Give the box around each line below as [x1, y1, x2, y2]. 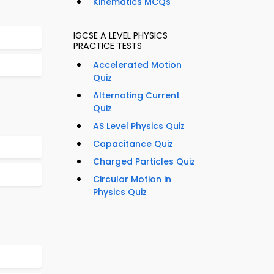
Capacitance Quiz [93, 138, 173, 150]
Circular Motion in [93, 173, 171, 186]
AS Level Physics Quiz [93, 120, 185, 133]
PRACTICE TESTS [73, 40, 142, 53]
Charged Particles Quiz [93, 155, 195, 168]
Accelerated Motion [93, 59, 182, 72]
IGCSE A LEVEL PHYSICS [73, 29, 168, 42]
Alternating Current [93, 89, 180, 102]
